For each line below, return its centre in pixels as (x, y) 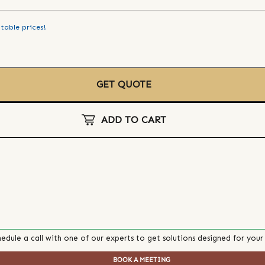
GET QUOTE (124, 85)
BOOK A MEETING (142, 260)
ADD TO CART (133, 119)
